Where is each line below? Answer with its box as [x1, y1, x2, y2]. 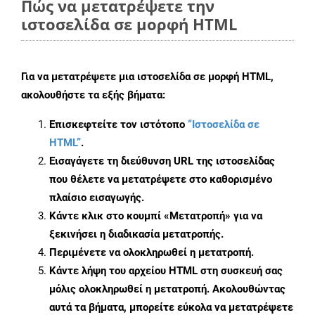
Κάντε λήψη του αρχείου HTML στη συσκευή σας [49, 264, 283, 278]
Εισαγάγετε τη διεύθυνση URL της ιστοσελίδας [49, 155, 275, 168]
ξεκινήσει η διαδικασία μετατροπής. [49, 228, 224, 241]
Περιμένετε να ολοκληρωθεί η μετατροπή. [49, 246, 254, 259]
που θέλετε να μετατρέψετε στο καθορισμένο [49, 173, 272, 186]
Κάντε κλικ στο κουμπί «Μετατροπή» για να [49, 210, 262, 223]
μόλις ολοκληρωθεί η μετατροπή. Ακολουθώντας [49, 283, 285, 296]
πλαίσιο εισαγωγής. [49, 191, 144, 205]
